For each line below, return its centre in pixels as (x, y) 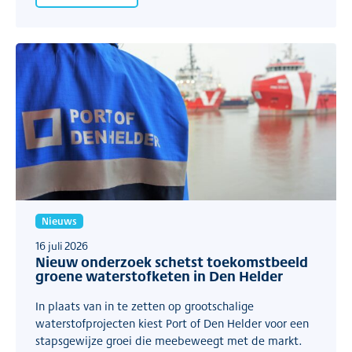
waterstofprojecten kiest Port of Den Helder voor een (172, 323)
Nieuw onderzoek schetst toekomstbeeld (172, 262)
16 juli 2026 (62, 246)
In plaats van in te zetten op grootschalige (145, 306)
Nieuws (59, 221)
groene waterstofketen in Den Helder (159, 276)
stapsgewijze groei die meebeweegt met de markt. (169, 340)
